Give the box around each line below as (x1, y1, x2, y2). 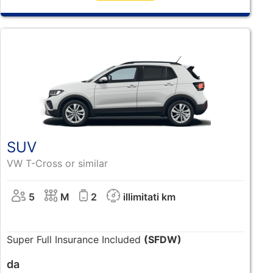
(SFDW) (143, 233, 182, 246)
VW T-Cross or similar (6, 157, 108, 169)
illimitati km (123, 190, 176, 203)
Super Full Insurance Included (6, 233, 144, 246)
